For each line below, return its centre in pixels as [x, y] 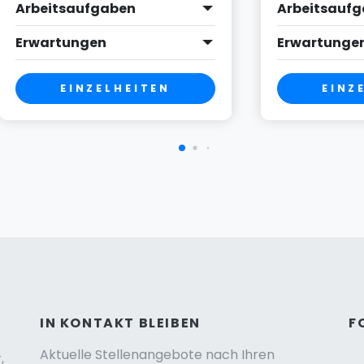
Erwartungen [61, 42]
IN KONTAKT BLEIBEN [120, 323]
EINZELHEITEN [115, 88]
